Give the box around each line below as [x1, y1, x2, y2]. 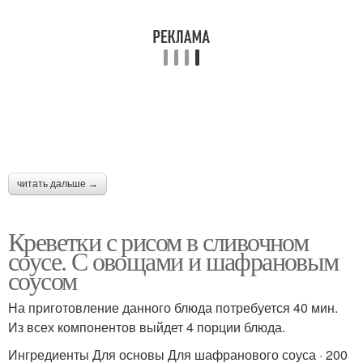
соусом [8, 263, 77, 298]
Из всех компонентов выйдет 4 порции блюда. [8, 318, 285, 337]
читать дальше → [17, 178, 98, 190]
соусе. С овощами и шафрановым [8, 243, 339, 279]
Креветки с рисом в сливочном [8, 224, 309, 259]
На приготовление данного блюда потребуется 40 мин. [8, 298, 338, 318]
